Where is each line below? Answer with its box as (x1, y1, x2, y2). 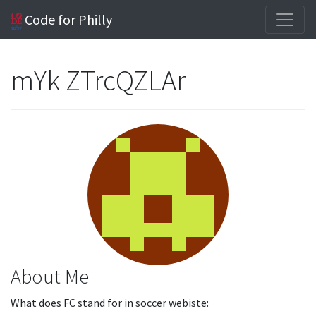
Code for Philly (22, 11, 113, 28)
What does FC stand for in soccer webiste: (11, 296, 209, 310)
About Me (11, 264, 89, 289)
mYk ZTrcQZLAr (11, 63, 188, 98)
